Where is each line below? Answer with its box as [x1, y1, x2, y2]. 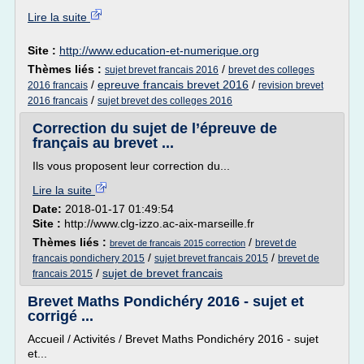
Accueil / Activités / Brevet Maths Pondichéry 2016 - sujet [28, 332, 318, 345]
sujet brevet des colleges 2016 [97, 95, 232, 106]
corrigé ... [28, 308, 93, 324]
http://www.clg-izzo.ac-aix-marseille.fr [64, 217, 254, 230]
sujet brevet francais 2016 [105, 64, 219, 76]
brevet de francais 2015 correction [110, 238, 245, 248]
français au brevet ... [32, 135, 174, 151]
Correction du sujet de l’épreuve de [32, 120, 277, 136]
